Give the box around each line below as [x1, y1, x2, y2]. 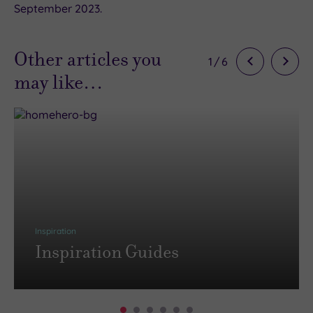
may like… [14, 68, 103, 95]
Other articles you [14, 45, 161, 72]
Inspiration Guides [35, 239, 179, 264]
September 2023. [14, 1, 102, 16]
